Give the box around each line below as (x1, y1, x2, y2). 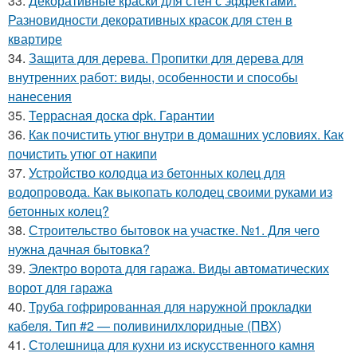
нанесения (8, 86, 72, 105)
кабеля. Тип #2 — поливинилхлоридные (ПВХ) (8, 316, 281, 335)
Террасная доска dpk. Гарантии (29, 105, 214, 124)
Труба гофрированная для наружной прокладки (29, 296, 312, 316)
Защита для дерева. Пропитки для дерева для (29, 48, 304, 67)
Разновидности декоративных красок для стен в (8, 10, 292, 29)
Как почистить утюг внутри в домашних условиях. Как (29, 124, 343, 143)
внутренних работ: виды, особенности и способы (8, 67, 298, 86)
